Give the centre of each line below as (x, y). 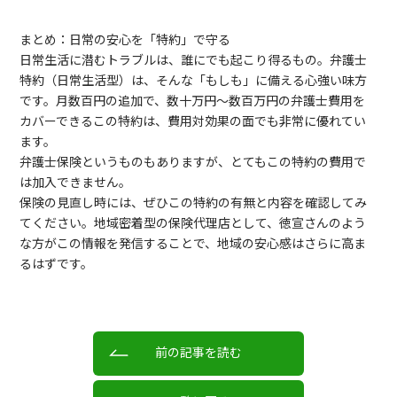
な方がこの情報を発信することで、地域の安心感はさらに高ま (193, 243)
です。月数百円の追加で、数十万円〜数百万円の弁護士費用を (193, 100)
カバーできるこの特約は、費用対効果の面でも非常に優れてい (193, 121)
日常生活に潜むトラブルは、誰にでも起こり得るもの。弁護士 (194, 59)
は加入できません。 (76, 182)
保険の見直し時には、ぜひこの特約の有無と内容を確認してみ (194, 202)
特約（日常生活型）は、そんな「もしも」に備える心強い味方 (194, 80)
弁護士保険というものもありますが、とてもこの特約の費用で (193, 161)
